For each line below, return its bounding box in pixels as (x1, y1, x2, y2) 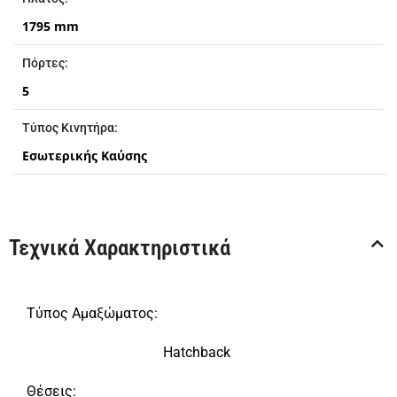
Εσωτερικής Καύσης (22, 147, 147, 165)
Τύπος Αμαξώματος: (27, 305, 158, 323)
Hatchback (162, 344, 230, 362)
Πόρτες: (22, 56, 68, 71)
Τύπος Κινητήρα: (22, 121, 118, 136)
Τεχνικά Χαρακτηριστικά (9, 235, 230, 261)
